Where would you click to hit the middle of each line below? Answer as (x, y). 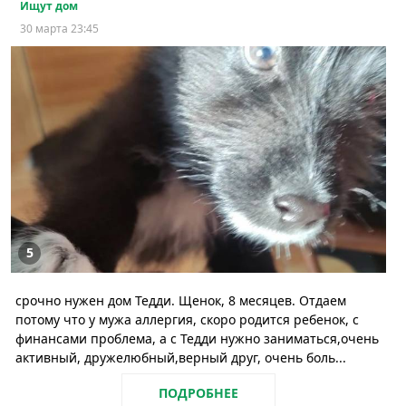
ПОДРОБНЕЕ (198, 392)
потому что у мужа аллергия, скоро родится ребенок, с (187, 319)
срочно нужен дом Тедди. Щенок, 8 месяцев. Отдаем (181, 300)
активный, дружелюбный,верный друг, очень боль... (181, 357)
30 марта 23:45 (59, 28)
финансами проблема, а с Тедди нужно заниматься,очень (197, 338)
